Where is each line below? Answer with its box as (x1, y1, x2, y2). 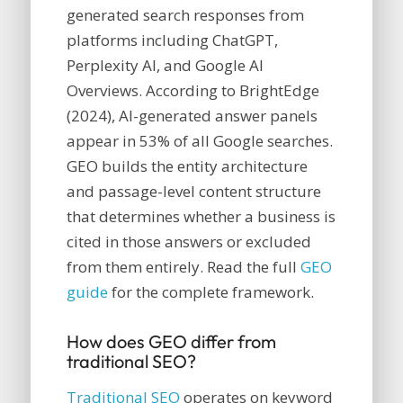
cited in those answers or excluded (66, 231, 311, 253)
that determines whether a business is (66, 206, 336, 228)
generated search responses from (66, 4, 304, 26)
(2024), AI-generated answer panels (66, 105, 318, 127)
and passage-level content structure (66, 181, 321, 202)
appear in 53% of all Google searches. (66, 130, 333, 152)
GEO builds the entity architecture (66, 156, 308, 177)
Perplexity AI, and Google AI (66, 55, 264, 76)
